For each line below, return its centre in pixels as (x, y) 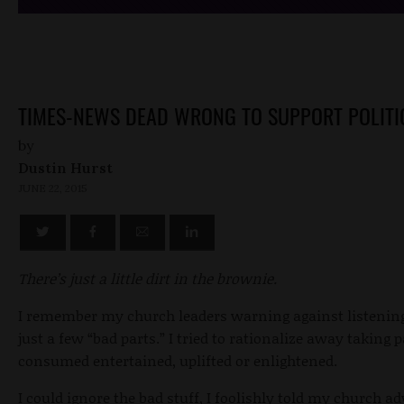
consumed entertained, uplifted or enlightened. (178, 361)
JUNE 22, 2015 (53, 188)
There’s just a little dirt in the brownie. (147, 279)
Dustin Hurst (65, 168)
